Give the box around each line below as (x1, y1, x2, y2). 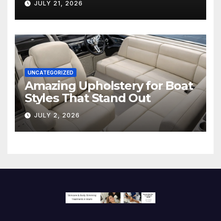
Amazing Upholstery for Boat (25, 78, 193, 93)
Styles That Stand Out (25, 90, 150, 105)
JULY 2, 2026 (34, 111, 80, 119)
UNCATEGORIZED (28, 69, 74, 75)
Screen (25, 3, 65, 18)
